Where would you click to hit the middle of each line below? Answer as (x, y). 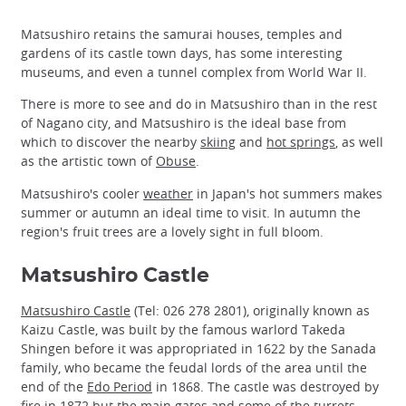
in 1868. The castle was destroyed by (266, 386)
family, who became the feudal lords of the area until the (194, 367)
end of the (54, 386)
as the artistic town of (88, 161)
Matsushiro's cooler (82, 193)
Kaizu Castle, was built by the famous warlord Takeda (183, 329)
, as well (359, 142)
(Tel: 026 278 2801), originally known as (250, 310)
